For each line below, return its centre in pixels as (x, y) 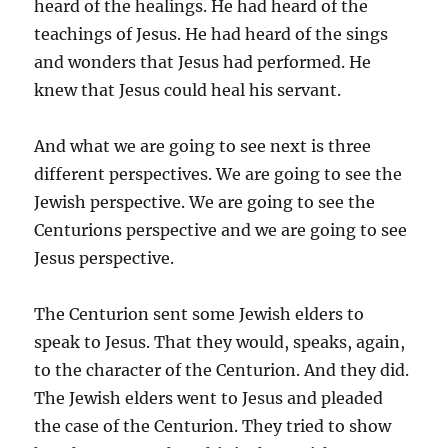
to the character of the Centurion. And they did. (222, 369)
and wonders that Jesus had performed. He (203, 61)
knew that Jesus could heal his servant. (188, 89)
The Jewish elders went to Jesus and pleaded (209, 397)
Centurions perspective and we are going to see (221, 229)
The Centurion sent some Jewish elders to (199, 313)
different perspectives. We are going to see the (218, 173)
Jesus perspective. (104, 257)
